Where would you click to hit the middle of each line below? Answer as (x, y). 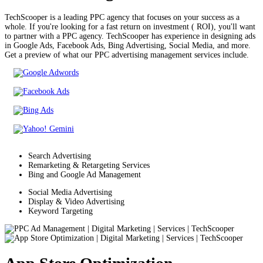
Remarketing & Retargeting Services (89, 166)
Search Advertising (60, 156)
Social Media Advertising (70, 193)
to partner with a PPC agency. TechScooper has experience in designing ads (130, 36)
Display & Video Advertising (76, 202)
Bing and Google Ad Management (85, 175)
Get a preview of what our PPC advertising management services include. (127, 55)
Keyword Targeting (60, 211)
